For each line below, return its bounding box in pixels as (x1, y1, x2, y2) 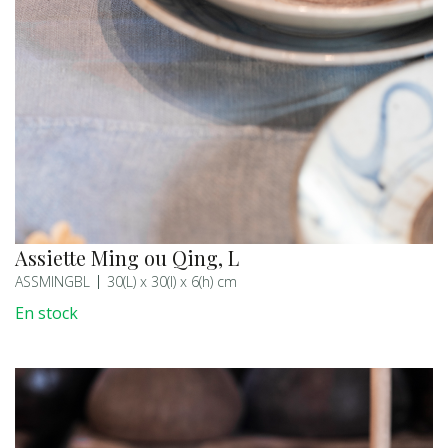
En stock (15, 302, 78, 325)
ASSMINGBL (15, 272, 90, 292)
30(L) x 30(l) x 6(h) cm (107, 272, 237, 292)
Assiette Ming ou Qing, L (15, 244, 239, 272)
